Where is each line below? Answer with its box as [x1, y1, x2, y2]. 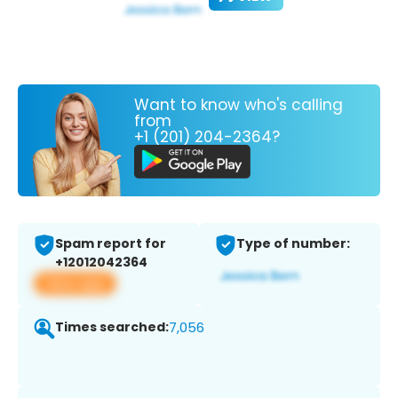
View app [44, 274, 106, 293]
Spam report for [55, 235, 166, 253]
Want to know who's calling [134, 93, 343, 115]
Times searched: [55, 318, 169, 337]
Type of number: [236, 235, 350, 253]
